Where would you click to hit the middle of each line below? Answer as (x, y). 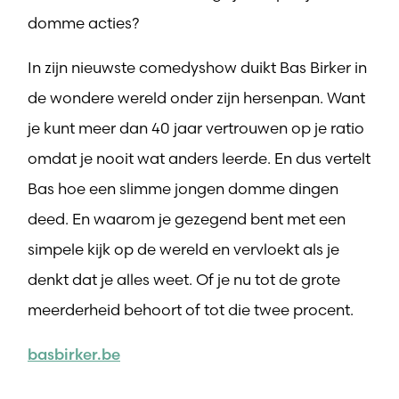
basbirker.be (74, 354)
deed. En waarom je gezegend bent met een (187, 218)
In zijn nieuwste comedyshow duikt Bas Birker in (197, 67)
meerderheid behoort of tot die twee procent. (191, 309)
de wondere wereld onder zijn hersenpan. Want (196, 97)
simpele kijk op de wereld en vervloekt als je (183, 248)
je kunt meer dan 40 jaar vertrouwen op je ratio (196, 127)
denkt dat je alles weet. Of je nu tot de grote (184, 279)
